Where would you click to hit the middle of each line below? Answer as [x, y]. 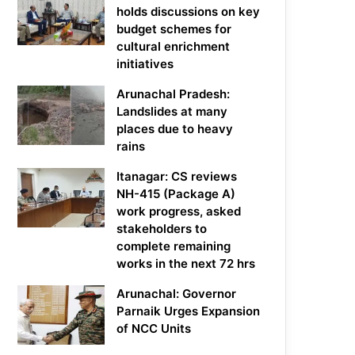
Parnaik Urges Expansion [189, 311]
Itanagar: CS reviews [177, 177]
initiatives [145, 64]
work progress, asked [179, 212]
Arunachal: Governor [177, 294]
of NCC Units [154, 329]
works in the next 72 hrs [186, 264]
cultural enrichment [174, 47]
